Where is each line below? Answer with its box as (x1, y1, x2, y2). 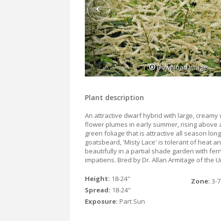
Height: (85, 174, 111, 184)
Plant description (85, 93, 144, 103)
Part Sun (119, 197, 145, 206)
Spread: (85, 185, 112, 195)
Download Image (155, 63, 207, 72)
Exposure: (85, 197, 119, 206)
